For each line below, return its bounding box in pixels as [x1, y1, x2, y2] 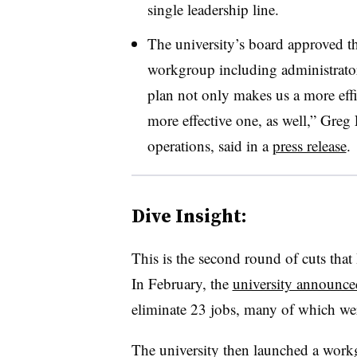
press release [272, 135, 347, 155]
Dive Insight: [131, 202, 247, 229]
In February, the [131, 273, 233, 293]
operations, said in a [147, 135, 273, 155]
